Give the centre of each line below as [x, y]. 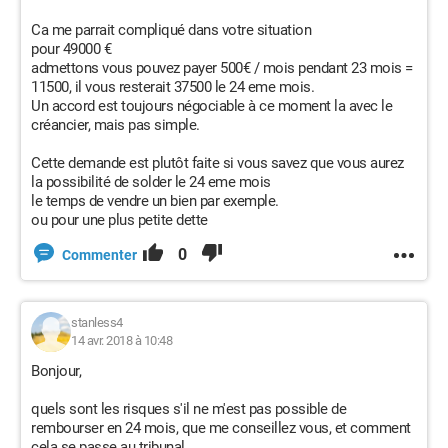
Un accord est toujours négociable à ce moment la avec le [211, 106]
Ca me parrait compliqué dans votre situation [171, 30]
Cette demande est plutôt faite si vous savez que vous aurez [217, 163]
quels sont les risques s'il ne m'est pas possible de [188, 409]
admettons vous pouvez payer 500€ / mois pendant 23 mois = [222, 68]
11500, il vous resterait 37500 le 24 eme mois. [172, 87]
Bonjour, [56, 371]
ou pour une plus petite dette [119, 220]
